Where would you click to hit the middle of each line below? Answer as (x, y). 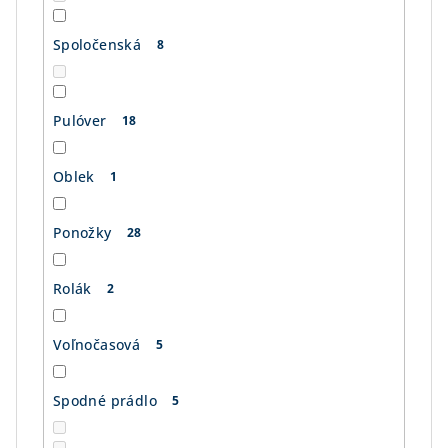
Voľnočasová (96, 345)
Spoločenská (97, 45)
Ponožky (82, 233)
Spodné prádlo (104, 401)
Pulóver (79, 121)
